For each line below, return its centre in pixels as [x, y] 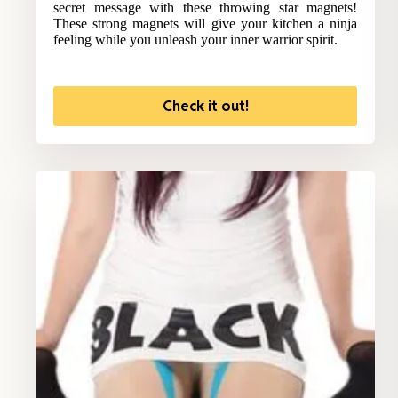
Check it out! [205, 107]
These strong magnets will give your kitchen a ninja [206, 24]
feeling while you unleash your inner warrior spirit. [195, 40]
